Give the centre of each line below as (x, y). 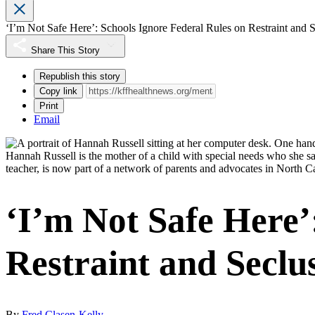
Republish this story (80, 77)
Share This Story (65, 51)
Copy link (58, 91)
